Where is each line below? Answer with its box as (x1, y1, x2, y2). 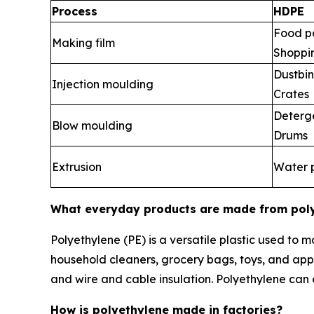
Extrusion (52, 159, 102, 174)
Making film (52, 35, 115, 50)
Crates (273, 86, 309, 101)
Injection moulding (52, 76, 153, 91)
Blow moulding (52, 118, 132, 132)
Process (52, 4, 97, 18)
